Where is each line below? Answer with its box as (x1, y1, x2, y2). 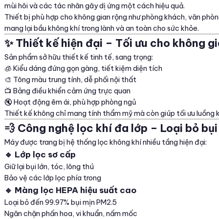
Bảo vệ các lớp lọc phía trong (4, 173, 101, 183)
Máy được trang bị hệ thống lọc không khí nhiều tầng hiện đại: (4, 137, 207, 147)
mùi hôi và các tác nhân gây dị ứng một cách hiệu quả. (4, 1, 185, 11)
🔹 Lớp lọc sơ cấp (4, 149, 76, 160)
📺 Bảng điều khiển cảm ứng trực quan (4, 86, 131, 96)
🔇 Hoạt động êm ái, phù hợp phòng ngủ (4, 97, 136, 107)
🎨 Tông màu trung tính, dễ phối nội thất (4, 75, 136, 85)
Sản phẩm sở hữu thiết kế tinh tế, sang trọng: (4, 52, 153, 62)
